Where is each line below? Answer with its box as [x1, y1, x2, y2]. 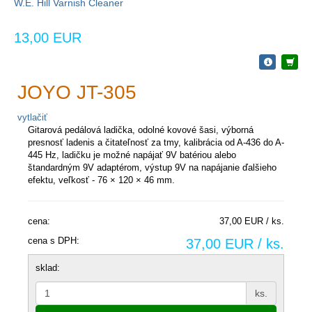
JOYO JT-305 [17, 81, 136, 104]
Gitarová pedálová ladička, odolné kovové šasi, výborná [28, 125, 253, 136]
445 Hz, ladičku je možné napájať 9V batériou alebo [28, 150, 236, 161]
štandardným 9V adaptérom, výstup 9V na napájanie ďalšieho [28, 162, 276, 173]
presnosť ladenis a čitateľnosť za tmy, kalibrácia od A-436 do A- [28, 137, 284, 148]
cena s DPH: [28, 235, 79, 247]
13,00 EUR [14, 30, 81, 46]
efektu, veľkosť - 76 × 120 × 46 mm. [28, 175, 178, 186]
